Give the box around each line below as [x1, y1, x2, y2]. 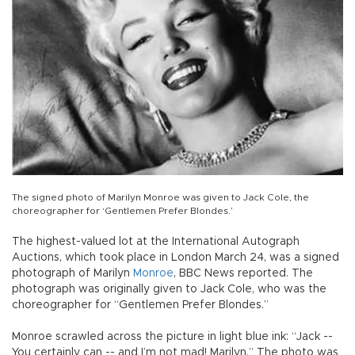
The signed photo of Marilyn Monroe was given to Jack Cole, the [12, 192, 309, 202]
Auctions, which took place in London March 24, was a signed [12, 251, 339, 263]
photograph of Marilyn [12, 267, 133, 279]
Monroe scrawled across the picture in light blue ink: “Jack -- [12, 330, 333, 342]
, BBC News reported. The [174, 267, 313, 279]
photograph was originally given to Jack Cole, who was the [12, 283, 326, 295]
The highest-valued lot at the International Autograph [12, 235, 300, 247]
